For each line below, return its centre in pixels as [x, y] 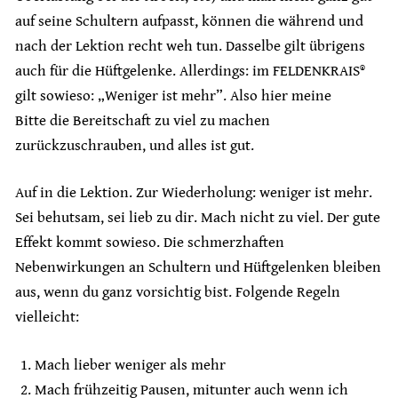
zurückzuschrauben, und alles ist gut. [135, 145]
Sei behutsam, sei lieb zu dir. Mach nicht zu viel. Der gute [198, 218]
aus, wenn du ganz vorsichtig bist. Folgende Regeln [178, 293]
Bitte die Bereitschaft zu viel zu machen [143, 120]
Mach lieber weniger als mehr [131, 365]
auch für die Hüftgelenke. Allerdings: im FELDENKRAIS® [190, 71]
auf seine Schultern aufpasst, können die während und [189, 21]
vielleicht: [47, 318]
